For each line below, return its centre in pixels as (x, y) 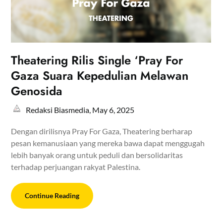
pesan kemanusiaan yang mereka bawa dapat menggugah (108, 143)
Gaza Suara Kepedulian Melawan (100, 75)
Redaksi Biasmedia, (59, 110)
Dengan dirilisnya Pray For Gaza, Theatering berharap (102, 131)
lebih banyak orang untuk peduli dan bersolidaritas (97, 155)
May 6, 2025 (113, 110)
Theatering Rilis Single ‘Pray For (97, 60)
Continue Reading (52, 195)
